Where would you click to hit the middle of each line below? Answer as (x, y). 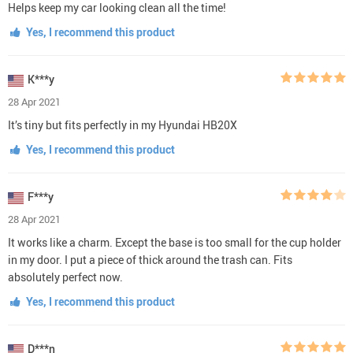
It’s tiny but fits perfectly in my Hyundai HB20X (123, 124)
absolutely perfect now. (65, 277)
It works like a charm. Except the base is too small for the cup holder (175, 242)
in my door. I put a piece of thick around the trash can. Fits (150, 259)
